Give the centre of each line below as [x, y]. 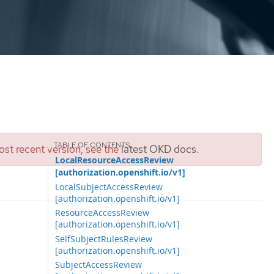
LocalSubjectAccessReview [109, 187]
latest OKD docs [159, 149]
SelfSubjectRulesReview [104, 239]
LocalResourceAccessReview [115, 160]
